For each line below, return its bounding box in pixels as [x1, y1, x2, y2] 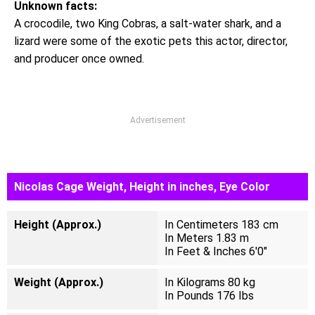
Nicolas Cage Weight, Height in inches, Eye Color [14, 180, 270, 193]
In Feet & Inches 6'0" [165, 245, 267, 258]
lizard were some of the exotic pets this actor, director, [14, 34, 288, 48]
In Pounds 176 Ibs [165, 289, 254, 302]
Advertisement [129, 115, 186, 125]
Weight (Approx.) [14, 276, 103, 289]
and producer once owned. [14, 52, 144, 65]
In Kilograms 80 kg [165, 276, 255, 289]
